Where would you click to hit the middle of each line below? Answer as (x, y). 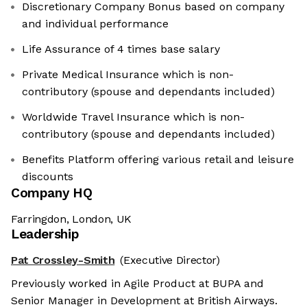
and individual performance (95, 24)
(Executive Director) (170, 260)
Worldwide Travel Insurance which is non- (133, 117)
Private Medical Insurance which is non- (128, 75)
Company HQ (52, 193)
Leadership (45, 234)
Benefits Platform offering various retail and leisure (158, 160)
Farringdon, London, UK (71, 219)
